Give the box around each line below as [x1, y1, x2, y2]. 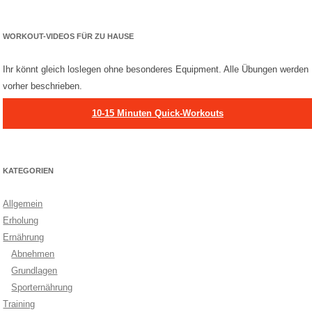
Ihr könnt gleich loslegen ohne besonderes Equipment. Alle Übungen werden [3, 64, 309, 75]
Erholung [3, 215, 39, 226]
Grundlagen [11, 265, 58, 276]
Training [3, 299, 36, 309]
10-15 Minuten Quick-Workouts [91, 108, 224, 118]
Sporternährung [11, 282, 73, 292]
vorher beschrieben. [3, 81, 83, 91]
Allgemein [3, 198, 43, 209]
